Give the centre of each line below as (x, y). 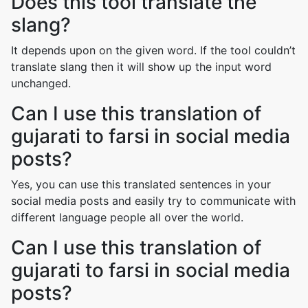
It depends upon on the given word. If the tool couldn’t (153, 50)
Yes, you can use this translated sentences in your (141, 184)
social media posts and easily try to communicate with (153, 201)
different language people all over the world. (127, 217)
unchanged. (41, 83)
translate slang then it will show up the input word (141, 67)
